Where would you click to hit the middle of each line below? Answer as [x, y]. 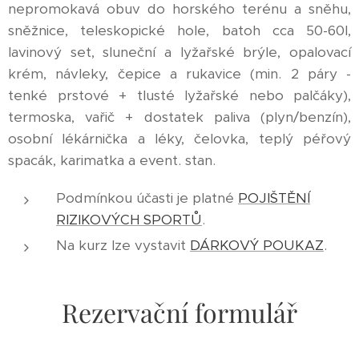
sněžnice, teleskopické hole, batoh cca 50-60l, [179, 30]
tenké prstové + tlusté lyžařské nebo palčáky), [179, 95]
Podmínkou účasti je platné [147, 198]
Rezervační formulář [179, 312]
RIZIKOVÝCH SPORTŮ [129, 219]
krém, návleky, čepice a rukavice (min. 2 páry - [179, 73]
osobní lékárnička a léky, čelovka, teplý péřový [179, 138]
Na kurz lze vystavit [123, 245]
